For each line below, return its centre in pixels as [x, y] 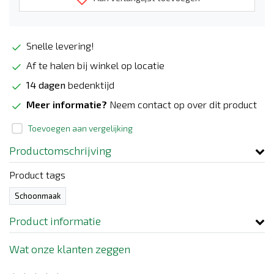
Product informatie [55, 221]
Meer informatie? [68, 105]
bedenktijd [90, 85]
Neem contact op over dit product [183, 105]
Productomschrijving [60, 151]
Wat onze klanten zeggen [70, 249]
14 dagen [46, 85]
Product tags [37, 175]
